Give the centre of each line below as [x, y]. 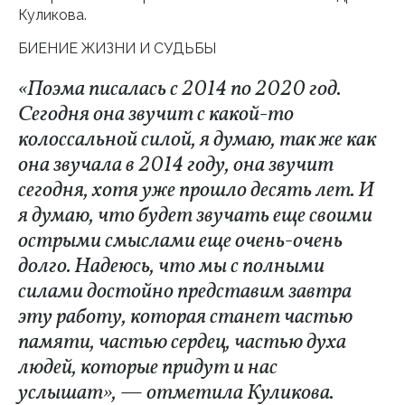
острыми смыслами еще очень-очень [180, 241]
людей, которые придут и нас [148, 368]
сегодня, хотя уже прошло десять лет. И [196, 191]
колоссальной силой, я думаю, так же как [197, 140]
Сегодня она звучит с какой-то [156, 115]
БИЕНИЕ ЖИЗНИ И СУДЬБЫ [117, 48]
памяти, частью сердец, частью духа [182, 343]
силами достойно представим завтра [185, 292]
